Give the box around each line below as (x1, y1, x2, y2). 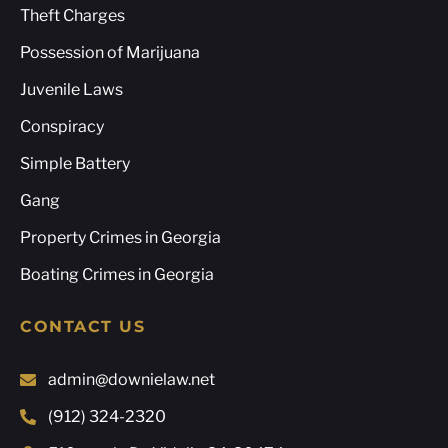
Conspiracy (20, 117, 104, 137)
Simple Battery (20, 154, 130, 174)
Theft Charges (20, 6, 125, 26)
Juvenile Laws (20, 80, 123, 100)
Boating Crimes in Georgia (20, 265, 214, 285)
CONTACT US (20, 317, 145, 337)
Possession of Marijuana (20, 43, 200, 63)
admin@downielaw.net (48, 370, 215, 390)
